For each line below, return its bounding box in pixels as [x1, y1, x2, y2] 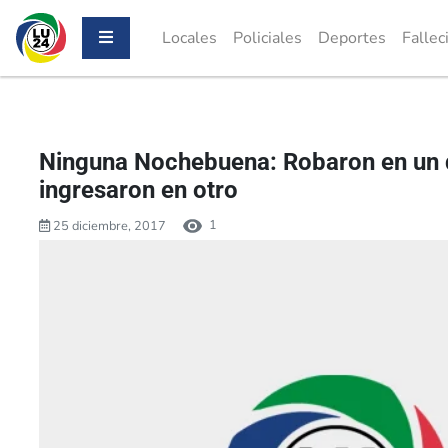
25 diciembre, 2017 [50, 216, 166, 235]
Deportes [318, 27, 386, 49]
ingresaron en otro [39, 176, 238, 204]
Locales [162, 27, 217, 49]
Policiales [233, 27, 302, 49]
